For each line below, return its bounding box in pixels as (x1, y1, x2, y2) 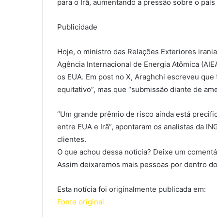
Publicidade (57, 22, 97, 32)
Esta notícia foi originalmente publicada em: (57, 185, 206, 194)
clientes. (57, 135, 86, 144)
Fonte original (57, 197, 104, 207)
